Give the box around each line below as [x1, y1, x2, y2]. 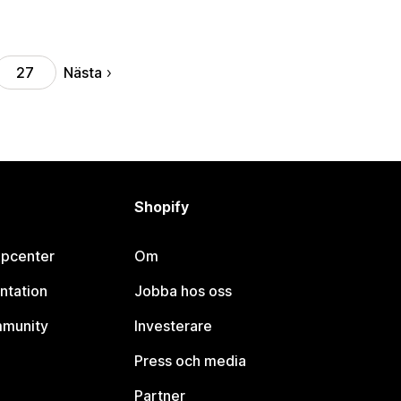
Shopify [134, 198, 190, 216]
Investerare [134, 317, 213, 335]
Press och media [134, 352, 247, 370]
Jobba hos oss [134, 282, 233, 300]
